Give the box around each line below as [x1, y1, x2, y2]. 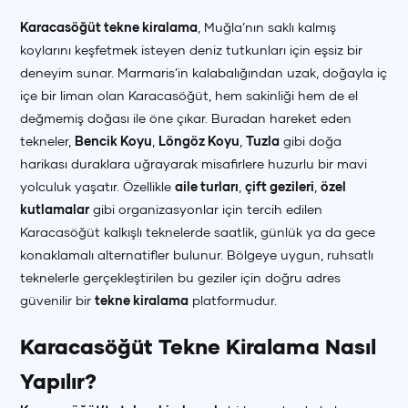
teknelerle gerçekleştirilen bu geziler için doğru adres [20, 270, 342, 285]
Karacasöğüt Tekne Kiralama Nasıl [20, 334, 377, 359]
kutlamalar [20, 201, 90, 217]
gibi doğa [280, 133, 342, 148]
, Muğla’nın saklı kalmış [198, 19, 337, 35]
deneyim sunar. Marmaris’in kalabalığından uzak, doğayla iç [20, 65, 388, 80]
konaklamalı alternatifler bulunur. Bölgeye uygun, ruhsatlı [20, 247, 374, 262]
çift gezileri [245, 178, 315, 194]
